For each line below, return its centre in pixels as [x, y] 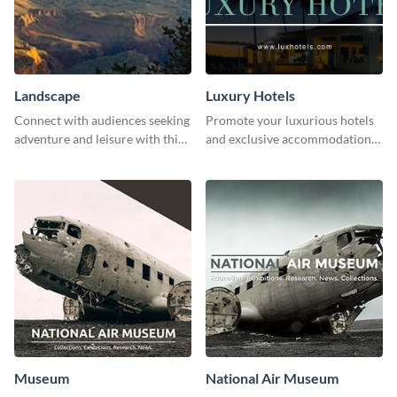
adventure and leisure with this [99, 138]
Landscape [47, 95]
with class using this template [286, 157]
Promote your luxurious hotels [290, 120]
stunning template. [65, 157]
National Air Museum [272, 378]
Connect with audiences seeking [102, 120]
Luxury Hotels [250, 95]
